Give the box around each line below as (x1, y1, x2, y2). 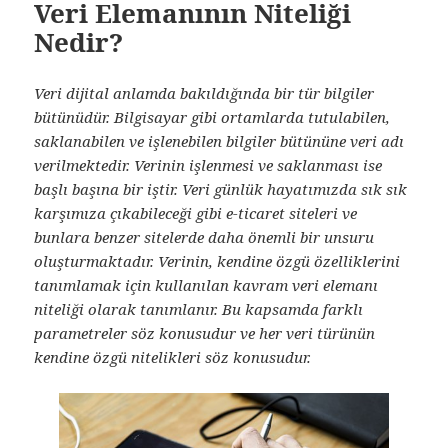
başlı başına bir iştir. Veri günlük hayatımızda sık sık (34, 179, 408, 200)
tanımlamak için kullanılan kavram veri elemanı (34, 275, 379, 296)
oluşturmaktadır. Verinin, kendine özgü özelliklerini (34, 251, 401, 272)
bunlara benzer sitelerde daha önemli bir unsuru (34, 227, 375, 248)
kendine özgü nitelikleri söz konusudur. (34, 347, 312, 368)
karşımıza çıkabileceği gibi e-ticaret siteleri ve (34, 203, 358, 224)
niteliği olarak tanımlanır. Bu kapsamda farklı (34, 299, 364, 320)
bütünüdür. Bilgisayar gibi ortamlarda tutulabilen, (34, 107, 391, 128)
